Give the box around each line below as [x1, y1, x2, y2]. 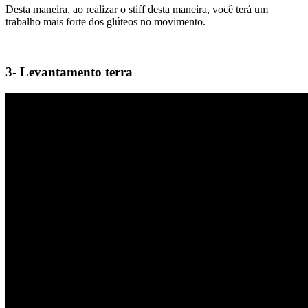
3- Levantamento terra [5, 64, 133, 79]
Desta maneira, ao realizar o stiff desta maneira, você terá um [5, 3, 268, 16]
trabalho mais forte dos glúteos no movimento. [5, 16, 206, 28]
